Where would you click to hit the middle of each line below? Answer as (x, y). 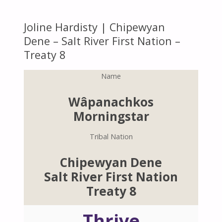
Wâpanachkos (111, 102)
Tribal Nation (111, 137)
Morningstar (111, 116)
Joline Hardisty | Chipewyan (94, 27)
